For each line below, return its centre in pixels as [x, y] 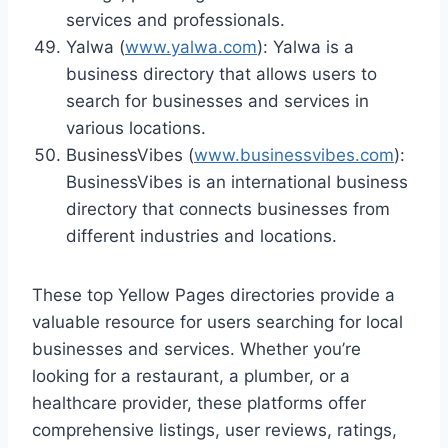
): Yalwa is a [305, 46]
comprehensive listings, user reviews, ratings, [214, 429]
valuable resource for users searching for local [217, 321]
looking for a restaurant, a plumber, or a [191, 375]
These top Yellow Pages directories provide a [213, 294]
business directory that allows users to [221, 73]
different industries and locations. [201, 235]
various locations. [136, 127]
